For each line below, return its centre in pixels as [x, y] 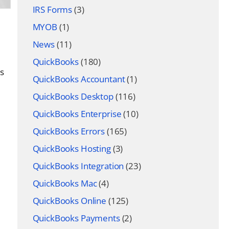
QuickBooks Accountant [79, 79]
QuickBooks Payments [76, 218]
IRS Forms [52, 9]
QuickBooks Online [69, 201]
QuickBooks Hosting [72, 148]
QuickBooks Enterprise [77, 114]
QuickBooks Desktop [73, 96]
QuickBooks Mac [65, 183]
